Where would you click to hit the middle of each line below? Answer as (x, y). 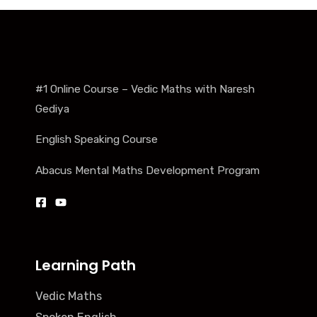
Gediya (52, 109)
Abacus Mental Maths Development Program (148, 170)
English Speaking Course (97, 140)
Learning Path (86, 266)
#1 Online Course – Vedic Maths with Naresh (145, 89)
